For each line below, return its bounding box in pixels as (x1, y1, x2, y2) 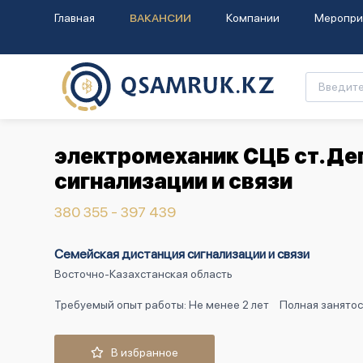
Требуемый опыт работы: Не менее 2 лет (54, 298, 269, 311)
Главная (54, 11, 95, 24)
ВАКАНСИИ (130, 11, 191, 24)
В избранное (104, 346, 178, 359)
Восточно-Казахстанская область (54, 267, 233, 280)
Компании (226, 11, 280, 24)
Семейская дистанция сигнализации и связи (54, 246, 310, 262)
